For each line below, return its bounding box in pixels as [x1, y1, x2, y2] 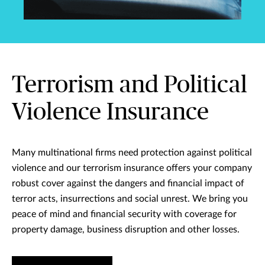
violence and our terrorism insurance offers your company [12, 163, 252, 173]
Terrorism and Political [12, 73, 247, 97]
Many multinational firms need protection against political [12, 148, 252, 157]
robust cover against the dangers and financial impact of [12, 179, 244, 188]
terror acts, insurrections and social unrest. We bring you [12, 194, 248, 203]
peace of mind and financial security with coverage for [12, 209, 237, 219]
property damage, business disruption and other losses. [12, 225, 240, 234]
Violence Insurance [12, 101, 209, 124]
